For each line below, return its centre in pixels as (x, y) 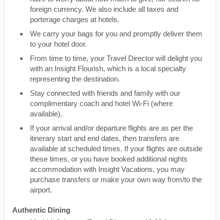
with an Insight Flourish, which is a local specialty (108, 69)
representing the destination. (75, 79)
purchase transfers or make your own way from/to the (116, 179)
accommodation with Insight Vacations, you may (107, 169)
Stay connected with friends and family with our (105, 93)
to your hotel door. (58, 44)
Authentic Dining (41, 210)
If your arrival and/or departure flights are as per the (111, 128)
